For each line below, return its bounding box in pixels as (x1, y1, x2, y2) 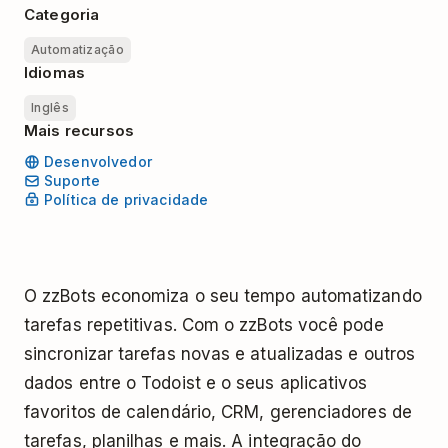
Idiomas (24, 63, 86, 82)
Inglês (31, 100, 69, 115)
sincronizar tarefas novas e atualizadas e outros (24, 343, 416, 364)
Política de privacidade (44, 191, 209, 209)
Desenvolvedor (44, 153, 152, 171)
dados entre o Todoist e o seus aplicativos (24, 372, 368, 393)
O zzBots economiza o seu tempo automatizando (24, 285, 422, 306)
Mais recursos (24, 121, 134, 140)
